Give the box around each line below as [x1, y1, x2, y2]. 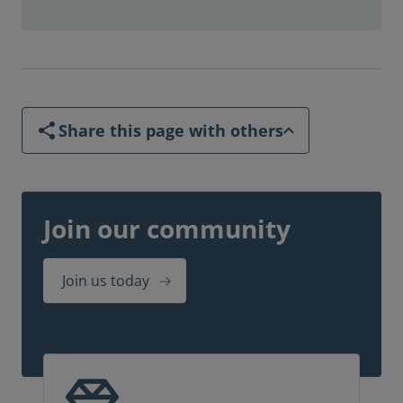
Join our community [43, 211, 291, 246]
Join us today [62, 271, 149, 291]
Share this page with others [58, 120, 283, 142]
